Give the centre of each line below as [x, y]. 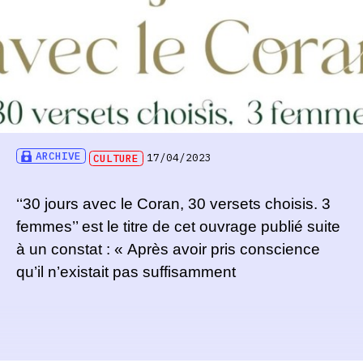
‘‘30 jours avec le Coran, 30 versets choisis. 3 [173, 204]
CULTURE [116, 158]
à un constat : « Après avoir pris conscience [168, 250]
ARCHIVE [59, 156]
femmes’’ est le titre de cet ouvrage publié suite [178, 227]
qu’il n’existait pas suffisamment [126, 272]
